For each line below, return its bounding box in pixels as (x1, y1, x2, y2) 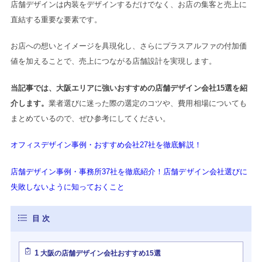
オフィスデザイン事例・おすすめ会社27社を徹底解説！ (10, 140, 202, 150)
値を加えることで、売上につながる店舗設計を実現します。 (10, 57, 216, 66)
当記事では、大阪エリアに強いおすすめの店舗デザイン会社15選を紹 (10, 83, 247, 92)
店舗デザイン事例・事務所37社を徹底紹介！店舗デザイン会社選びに (10, 167, 247, 176)
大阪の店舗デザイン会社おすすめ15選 (38, 249, 161, 258)
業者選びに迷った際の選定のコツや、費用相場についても (49, 98, 247, 108)
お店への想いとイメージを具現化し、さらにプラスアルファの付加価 (10, 42, 247, 51)
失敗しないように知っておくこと (10, 182, 125, 191)
